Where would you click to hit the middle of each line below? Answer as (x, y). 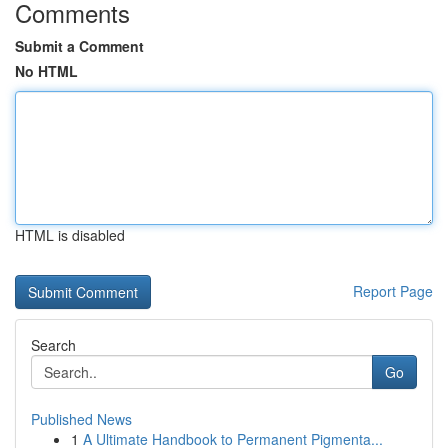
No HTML (46, 71)
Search (53, 345)
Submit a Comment (79, 46)
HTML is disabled (70, 235)
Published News (81, 419)
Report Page (393, 291)
